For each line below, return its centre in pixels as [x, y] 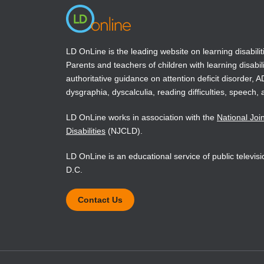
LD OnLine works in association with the [141, 117]
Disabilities [86, 131]
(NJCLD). [124, 131]
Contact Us [100, 199]
